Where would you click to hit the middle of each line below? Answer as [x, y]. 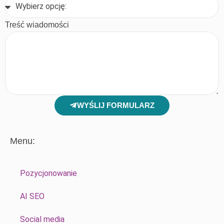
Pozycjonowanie [48, 173]
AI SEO [32, 196]
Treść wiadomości [37, 24]
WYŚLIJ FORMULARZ [116, 105]
